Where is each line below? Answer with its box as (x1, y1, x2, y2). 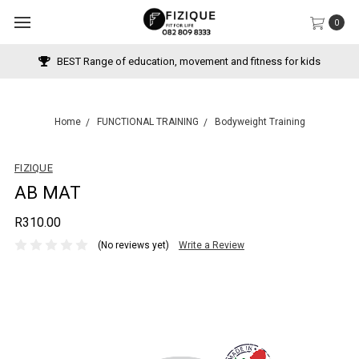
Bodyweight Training (214, 116, 305, 127)
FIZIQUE (14, 162, 53, 174)
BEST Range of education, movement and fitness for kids (54, 55, 321, 67)
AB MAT (14, 183, 82, 203)
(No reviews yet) (97, 239, 169, 251)
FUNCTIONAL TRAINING (96, 116, 199, 127)
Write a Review (178, 239, 244, 251)
